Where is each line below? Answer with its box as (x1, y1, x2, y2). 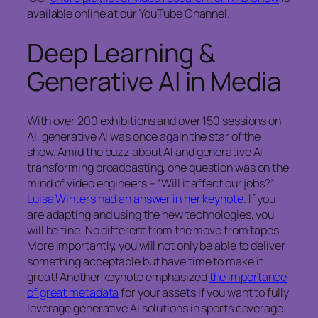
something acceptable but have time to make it (27, 253, 263, 269)
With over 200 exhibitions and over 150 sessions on (27, 112, 281, 128)
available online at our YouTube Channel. (27, 6, 230, 22)
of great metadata (27, 284, 119, 300)
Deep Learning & (27, 35, 216, 70)
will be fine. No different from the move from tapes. (27, 221, 282, 238)
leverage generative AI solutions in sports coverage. (27, 300, 286, 316)
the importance (209, 268, 287, 285)
